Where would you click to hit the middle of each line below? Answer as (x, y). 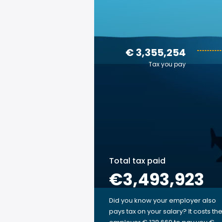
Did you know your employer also (163, 200)
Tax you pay (167, 64)
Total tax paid (137, 161)
